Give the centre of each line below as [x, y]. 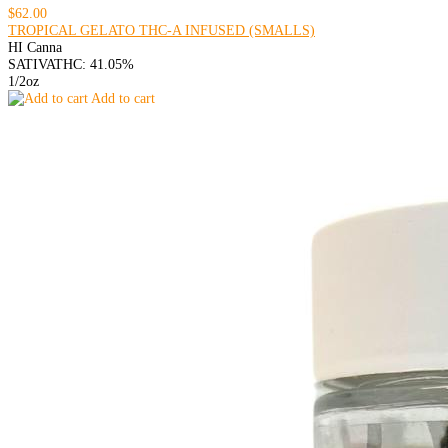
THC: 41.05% [94, 64]
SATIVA [31, 64]
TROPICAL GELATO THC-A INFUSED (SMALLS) [161, 30]
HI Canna [35, 47]
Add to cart [121, 98]
